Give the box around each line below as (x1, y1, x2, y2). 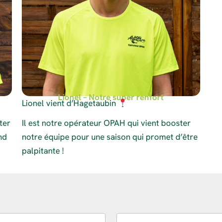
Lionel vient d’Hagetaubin (21, 98, 118, 109)
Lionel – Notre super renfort (58, 92, 164, 103)
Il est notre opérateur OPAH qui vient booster (21, 117, 191, 129)
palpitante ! (21, 145, 66, 157)
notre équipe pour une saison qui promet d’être (21, 131, 198, 143)
